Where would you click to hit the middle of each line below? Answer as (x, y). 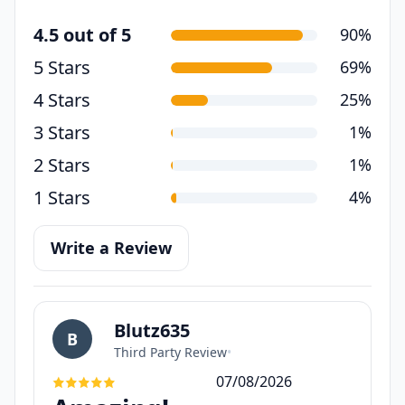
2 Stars (62, 165)
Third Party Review (170, 352)
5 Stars (62, 67)
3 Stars (62, 132)
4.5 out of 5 (82, 34)
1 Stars (62, 197)
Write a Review (111, 247)
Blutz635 (152, 330)
